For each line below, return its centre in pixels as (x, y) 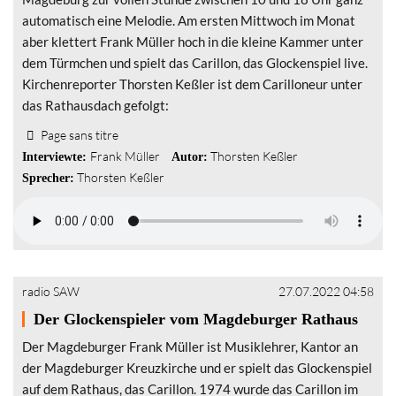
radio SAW (51, 291)
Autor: (190, 156)
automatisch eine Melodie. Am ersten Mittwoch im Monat (189, 20)
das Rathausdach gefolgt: (95, 105)
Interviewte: (56, 156)
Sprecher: (48, 178)
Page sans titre (79, 135)
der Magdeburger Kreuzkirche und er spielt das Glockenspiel (197, 368)
